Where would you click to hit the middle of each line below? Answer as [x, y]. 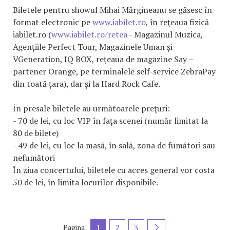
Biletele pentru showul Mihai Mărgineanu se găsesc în [112, 9]
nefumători [34, 157]
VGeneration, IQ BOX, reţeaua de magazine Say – [103, 59]
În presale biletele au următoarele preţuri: [91, 108]
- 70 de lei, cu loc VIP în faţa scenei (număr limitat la [110, 120]
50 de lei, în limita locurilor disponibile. [85, 182]
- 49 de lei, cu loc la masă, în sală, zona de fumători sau [114, 145]
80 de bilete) [36, 133]
